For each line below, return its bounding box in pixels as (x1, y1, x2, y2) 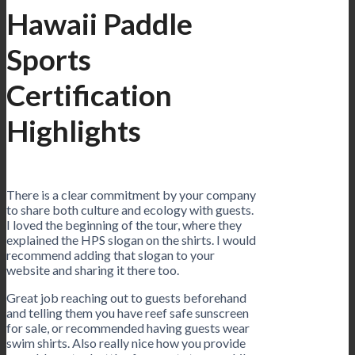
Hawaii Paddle (6, 5, 193, 41)
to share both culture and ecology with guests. (6, 202, 254, 218)
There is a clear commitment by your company (6, 187, 256, 203)
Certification (6, 76, 172, 113)
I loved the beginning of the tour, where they (6, 217, 242, 233)
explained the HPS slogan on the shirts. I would (6, 232, 256, 248)
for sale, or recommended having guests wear (6, 320, 250, 336)
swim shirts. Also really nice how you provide (6, 335, 246, 351)
